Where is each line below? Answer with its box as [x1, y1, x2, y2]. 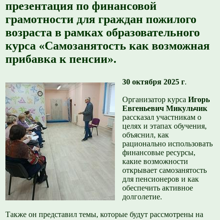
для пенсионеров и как [122, 175, 199, 184]
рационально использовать [122, 139, 213, 148]
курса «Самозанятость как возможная [5, 39, 210, 53]
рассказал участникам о [122, 113, 202, 122]
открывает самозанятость [122, 166, 207, 175]
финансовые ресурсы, [122, 148, 196, 157]
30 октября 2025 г [122, 78, 185, 86]
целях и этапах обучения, [122, 122, 207, 131]
